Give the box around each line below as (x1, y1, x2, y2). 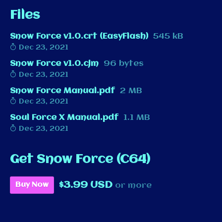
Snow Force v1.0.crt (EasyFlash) (10, 32, 148, 41)
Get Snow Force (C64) (10, 153, 150, 166)
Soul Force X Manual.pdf (10, 113, 118, 122)
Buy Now (15, 181, 49, 189)
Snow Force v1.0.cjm (10, 59, 99, 68)
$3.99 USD (59, 179, 112, 190)
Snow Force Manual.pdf (10, 86, 115, 95)
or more (112, 181, 152, 190)
